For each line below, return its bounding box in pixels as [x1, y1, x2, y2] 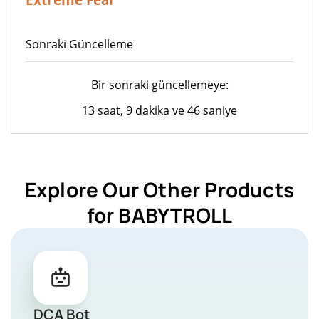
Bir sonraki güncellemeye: [90, 76, 229, 93]
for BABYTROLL [86, 201, 233, 229]
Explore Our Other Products [24, 175, 295, 203]
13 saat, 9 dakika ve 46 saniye [82, 102, 237, 118]
